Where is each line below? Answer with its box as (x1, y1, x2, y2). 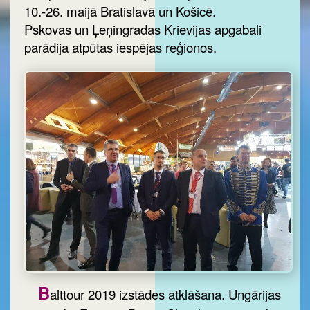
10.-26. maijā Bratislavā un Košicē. (24, 2, 216, 21)
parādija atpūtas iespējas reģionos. (24, 38, 217, 57)
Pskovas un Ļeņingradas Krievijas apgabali (24, 20, 262, 39)
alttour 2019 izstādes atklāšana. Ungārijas (50, 284, 281, 303)
